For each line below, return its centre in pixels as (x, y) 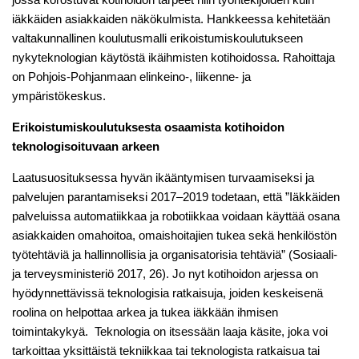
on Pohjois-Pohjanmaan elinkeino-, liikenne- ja (131, 77)
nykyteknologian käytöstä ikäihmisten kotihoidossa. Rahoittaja (173, 58)
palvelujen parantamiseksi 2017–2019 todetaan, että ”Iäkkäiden (176, 197)
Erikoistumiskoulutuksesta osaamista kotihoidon (148, 127)
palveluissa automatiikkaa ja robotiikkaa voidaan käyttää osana (176, 216)
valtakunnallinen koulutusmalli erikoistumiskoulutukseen (157, 38)
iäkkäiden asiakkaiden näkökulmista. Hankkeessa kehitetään (171, 19)
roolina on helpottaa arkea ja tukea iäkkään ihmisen (145, 313)
